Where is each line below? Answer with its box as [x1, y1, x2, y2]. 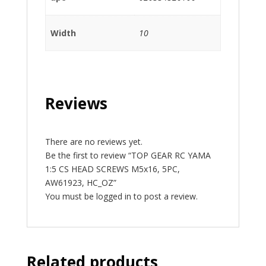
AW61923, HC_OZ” [45, 176, 116, 188]
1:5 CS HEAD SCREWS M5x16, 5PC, [45, 163, 180, 175]
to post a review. [131, 190, 198, 202]
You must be [45, 190, 96, 202]
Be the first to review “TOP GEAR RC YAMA [45, 149, 211, 161]
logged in [96, 190, 131, 202]
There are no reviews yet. [45, 135, 142, 147]
